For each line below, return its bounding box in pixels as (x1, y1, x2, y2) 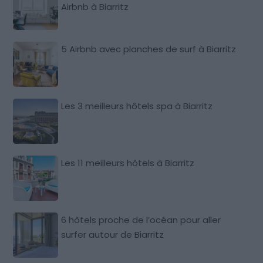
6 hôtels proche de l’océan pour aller (61, 213, 221, 226)
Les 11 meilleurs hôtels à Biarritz (61, 156, 195, 169)
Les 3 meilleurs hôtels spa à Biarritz (61, 99, 213, 112)
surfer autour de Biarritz (61, 228, 164, 241)
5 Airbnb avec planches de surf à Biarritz (61, 42, 237, 55)
